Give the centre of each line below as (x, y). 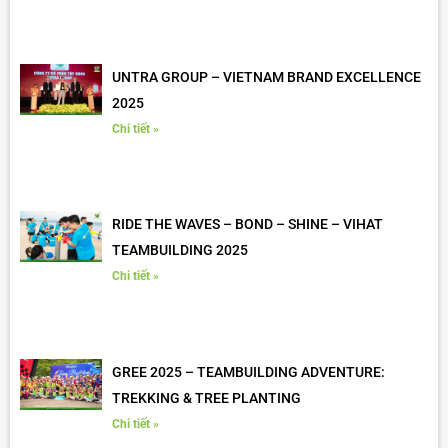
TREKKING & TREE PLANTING (206, 397)
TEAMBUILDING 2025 (179, 250)
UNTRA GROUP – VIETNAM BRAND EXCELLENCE (266, 76)
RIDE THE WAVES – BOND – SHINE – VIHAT (247, 224)
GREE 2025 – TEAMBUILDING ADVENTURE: (248, 371)
